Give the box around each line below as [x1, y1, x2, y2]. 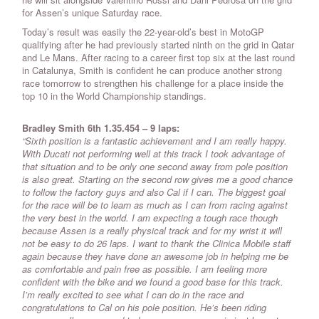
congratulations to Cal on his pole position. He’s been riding [22, 300, 266, 315]
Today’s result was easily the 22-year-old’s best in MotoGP [22, 25, 264, 39]
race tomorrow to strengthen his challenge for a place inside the [22, 76, 283, 90]
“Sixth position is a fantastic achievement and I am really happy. [22, 134, 287, 148]
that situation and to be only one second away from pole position [22, 159, 288, 174]
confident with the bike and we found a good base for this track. [22, 275, 283, 289]
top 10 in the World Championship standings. [22, 89, 206, 103]
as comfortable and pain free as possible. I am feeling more [22, 262, 267, 276]
